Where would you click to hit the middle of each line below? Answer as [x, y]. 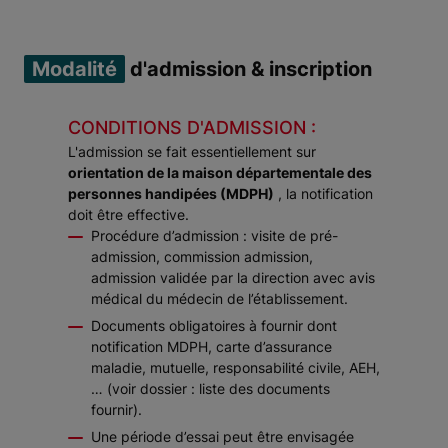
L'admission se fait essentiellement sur [192, 151]
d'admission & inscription [248, 69]
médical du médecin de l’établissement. [219, 298]
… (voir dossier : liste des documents [210, 388]
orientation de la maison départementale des [220, 172]
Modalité [74, 69]
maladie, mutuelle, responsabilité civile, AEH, [235, 367]
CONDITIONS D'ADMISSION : [192, 127]
